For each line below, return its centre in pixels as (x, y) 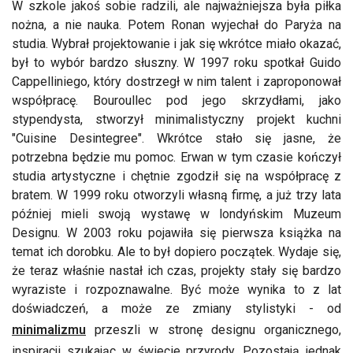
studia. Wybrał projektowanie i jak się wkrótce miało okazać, (176, 44)
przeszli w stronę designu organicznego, (214, 330)
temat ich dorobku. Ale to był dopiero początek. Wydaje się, (176, 252)
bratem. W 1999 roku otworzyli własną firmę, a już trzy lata (176, 195)
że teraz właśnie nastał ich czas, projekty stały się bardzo (176, 271)
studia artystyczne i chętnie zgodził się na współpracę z (176, 176)
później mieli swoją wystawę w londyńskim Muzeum (176, 214)
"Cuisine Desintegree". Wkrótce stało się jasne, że (176, 139)
